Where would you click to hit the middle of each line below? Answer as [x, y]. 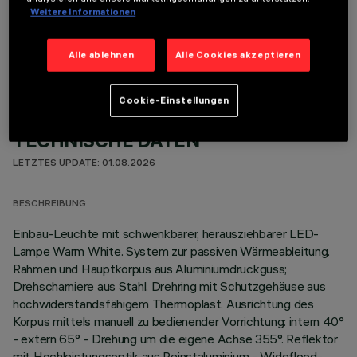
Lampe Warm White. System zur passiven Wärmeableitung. [172, 251]
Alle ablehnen [101, 55]
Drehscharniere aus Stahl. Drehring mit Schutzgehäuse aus [169, 286]
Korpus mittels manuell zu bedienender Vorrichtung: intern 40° [178, 321]
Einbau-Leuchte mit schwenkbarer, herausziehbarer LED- [166, 233]
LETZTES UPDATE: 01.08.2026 [84, 164]
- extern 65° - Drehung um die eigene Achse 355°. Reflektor [175, 339]
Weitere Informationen [83, 12]
